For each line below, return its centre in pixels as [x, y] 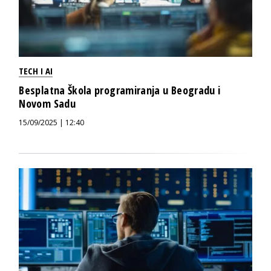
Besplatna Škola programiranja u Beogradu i [120, 90]
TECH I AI [36, 70]
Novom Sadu [47, 103]
